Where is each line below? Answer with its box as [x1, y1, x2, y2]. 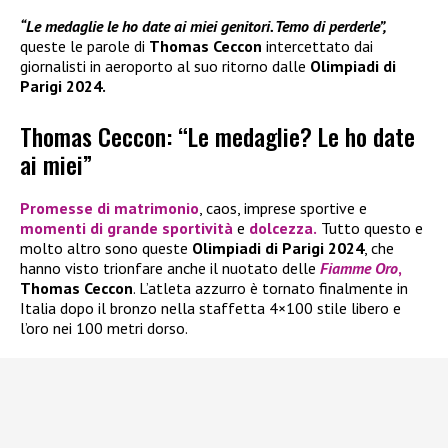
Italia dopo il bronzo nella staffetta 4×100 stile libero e [20, 298, 401, 319]
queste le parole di [20, 35, 149, 56]
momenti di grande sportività [20, 218, 233, 239]
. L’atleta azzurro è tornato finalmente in [133, 278, 408, 299]
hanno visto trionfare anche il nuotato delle [20, 258, 320, 279]
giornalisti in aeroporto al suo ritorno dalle [20, 55, 310, 76]
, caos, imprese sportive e [199, 198, 367, 219]
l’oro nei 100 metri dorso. [20, 318, 188, 339]
